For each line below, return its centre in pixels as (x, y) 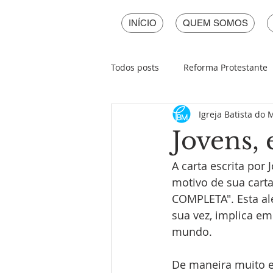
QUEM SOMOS (215, 23)
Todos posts (135, 67)
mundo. (192, 232)
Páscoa (149, 116)
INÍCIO (142, 23)
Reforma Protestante (225, 67)
